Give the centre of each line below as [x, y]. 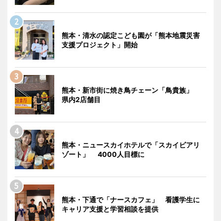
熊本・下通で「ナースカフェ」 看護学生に [131, 199]
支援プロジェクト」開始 [100, 44]
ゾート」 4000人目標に [103, 154]
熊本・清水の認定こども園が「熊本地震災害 [131, 35]
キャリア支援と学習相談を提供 [110, 209]
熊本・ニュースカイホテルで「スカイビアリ [131, 145]
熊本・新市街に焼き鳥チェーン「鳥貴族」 [131, 90]
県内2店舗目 [81, 99]
